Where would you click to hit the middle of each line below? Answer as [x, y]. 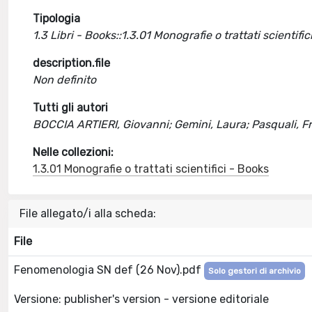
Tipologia [57, 18]
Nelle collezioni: [73, 152]
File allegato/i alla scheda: [88, 213]
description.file [72, 63]
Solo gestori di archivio [255, 271]
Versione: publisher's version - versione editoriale [141, 299]
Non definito [65, 80]
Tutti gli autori [71, 108]
